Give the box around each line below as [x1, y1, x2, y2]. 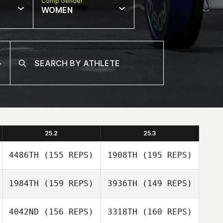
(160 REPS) [137, 207, 192, 217]
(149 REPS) [137, 179, 192, 188]
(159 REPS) [39, 179, 94, 188]
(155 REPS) [39, 150, 94, 160]
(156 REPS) [39, 207, 94, 217]
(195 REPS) [137, 150, 192, 160]
